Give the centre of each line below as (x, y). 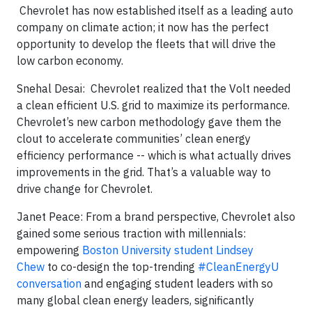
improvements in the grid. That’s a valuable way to (144, 172)
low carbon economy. (70, 61)
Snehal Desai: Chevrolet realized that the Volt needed (154, 89)
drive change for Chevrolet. (85, 189)
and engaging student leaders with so (177, 284)
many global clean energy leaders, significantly (135, 301)
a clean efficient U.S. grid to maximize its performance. (153, 106)
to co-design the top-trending (121, 267)
